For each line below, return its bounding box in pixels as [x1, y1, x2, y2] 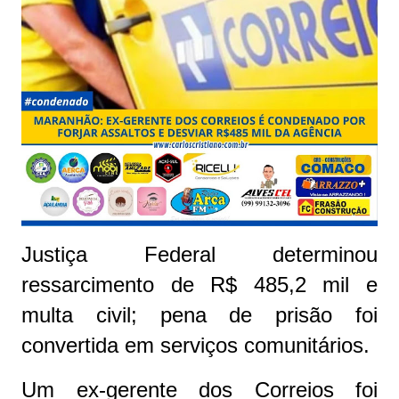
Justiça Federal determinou [21, 242, 378, 266]
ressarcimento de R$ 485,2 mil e [21, 273, 378, 297]
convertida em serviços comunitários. [21, 333, 370, 357]
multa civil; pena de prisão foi [21, 303, 378, 327]
